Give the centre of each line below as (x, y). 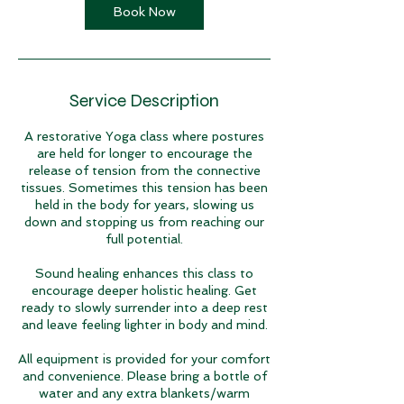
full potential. (144, 239)
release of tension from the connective (144, 170)
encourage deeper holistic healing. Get (144, 290)
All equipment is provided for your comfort (144, 359)
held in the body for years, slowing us (144, 205)
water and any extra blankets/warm (144, 393)
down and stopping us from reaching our (144, 222)
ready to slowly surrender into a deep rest (144, 308)
